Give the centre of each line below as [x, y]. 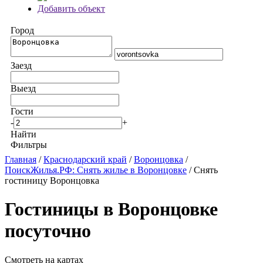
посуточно [48, 231]
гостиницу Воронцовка [52, 181]
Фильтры [29, 145]
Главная [21, 159]
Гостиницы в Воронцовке [111, 209]
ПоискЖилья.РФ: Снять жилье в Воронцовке [96, 170]
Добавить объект [71, 9]
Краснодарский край [85, 159]
